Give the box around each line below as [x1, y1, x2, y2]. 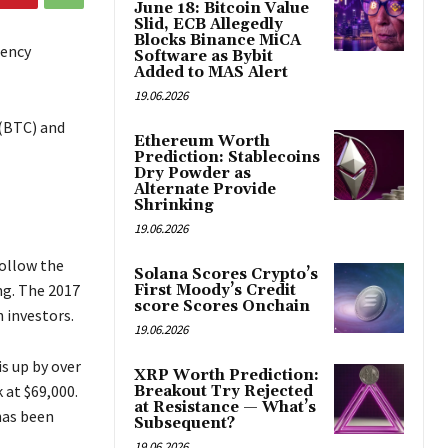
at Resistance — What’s [134, 398, 316, 418]
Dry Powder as [134, 164, 251, 184]
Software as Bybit [134, 47, 273, 67]
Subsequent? [134, 414, 235, 434]
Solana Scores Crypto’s [134, 265, 318, 285]
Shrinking [134, 196, 214, 216]
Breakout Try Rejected [134, 382, 313, 402]
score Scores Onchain [134, 297, 310, 317]
